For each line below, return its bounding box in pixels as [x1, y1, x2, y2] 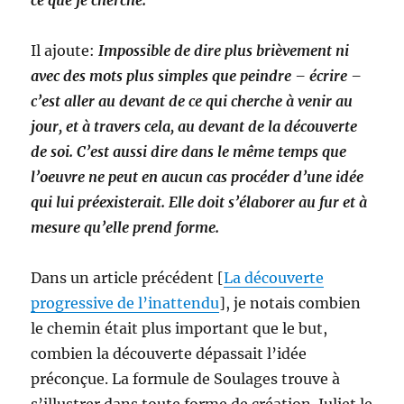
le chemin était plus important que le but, [31, 319, 328, 337]
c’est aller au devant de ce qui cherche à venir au [31, 92, 353, 110]
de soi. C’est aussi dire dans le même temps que [31, 142, 347, 161]
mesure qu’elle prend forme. [31, 218, 220, 236]
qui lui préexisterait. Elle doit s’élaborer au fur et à [31, 193, 368, 211]
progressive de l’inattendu [31, 294, 220, 312]
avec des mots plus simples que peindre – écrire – [31, 67, 363, 85]
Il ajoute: [31, 41, 96, 60]
